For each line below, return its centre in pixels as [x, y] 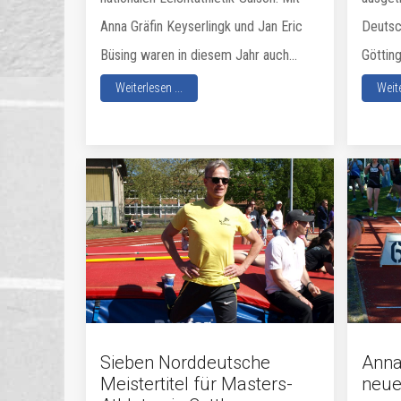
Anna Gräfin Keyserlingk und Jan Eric [201, 26]
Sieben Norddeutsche [185, 363]
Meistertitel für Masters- [196, 384]
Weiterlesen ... [149, 87]
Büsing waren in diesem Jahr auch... [199, 55]
